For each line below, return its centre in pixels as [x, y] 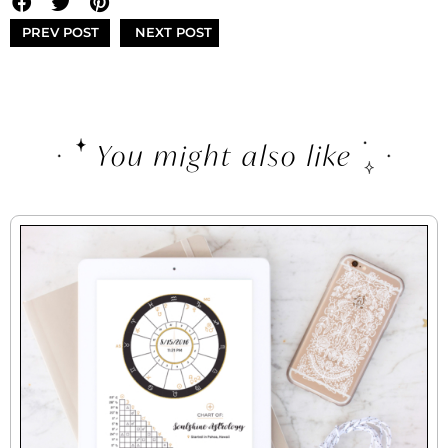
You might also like [224, 156]
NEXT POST [173, 33]
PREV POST [60, 33]
